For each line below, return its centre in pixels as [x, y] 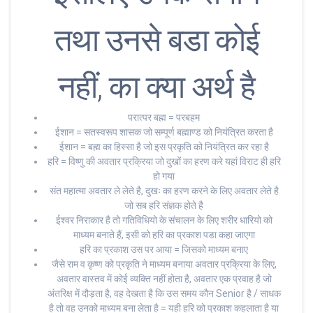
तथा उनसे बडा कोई [156, 41]
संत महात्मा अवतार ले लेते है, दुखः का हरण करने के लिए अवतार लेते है [164, 191]
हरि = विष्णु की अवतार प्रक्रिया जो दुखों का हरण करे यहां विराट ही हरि [164, 162]
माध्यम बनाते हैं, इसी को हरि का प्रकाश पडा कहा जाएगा [164, 235]
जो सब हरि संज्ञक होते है [164, 206]
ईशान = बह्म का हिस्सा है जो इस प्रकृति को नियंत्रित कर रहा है [164, 147]
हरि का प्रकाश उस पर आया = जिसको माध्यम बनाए [164, 250]
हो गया [164, 176]
